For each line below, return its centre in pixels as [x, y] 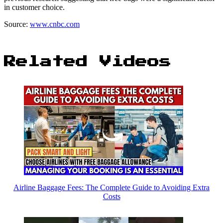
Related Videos [88, 61]
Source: [17, 24]
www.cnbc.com [55, 24]
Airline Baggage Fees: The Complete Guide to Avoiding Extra [111, 187]
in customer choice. [34, 7]
